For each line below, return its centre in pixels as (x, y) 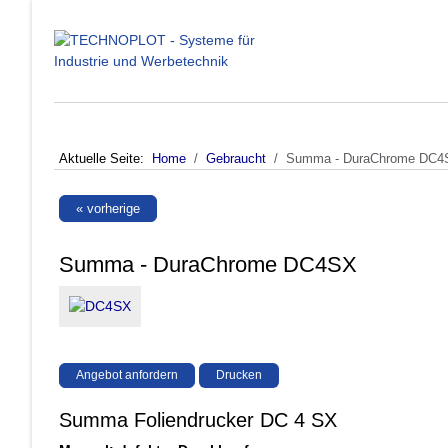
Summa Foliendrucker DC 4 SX (198, 420)
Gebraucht (236, 158)
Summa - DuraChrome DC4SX (208, 264)
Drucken (239, 375)
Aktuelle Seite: (105, 158)
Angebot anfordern (127, 375)
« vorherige (108, 208)
